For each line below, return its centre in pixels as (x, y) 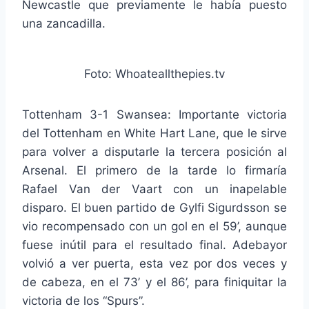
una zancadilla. (64, 24)
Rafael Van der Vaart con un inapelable (154, 189)
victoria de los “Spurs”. (83, 300)
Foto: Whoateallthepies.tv (154, 73)
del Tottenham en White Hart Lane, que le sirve (154, 133)
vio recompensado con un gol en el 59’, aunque (154, 226)
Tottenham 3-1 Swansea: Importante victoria (154, 114)
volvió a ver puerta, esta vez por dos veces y (154, 263)
